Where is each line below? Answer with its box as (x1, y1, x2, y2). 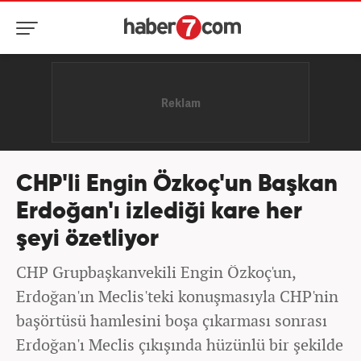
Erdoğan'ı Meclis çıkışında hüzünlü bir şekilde (16, 334, 343, 355)
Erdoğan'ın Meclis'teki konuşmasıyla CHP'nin (16, 285, 338, 307)
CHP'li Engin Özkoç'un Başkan (16, 173, 338, 197)
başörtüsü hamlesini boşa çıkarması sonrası (16, 309, 327, 331)
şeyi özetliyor (16, 228, 159, 251)
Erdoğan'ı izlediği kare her (16, 201, 302, 224)
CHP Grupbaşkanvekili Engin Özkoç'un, (16, 261, 296, 283)
